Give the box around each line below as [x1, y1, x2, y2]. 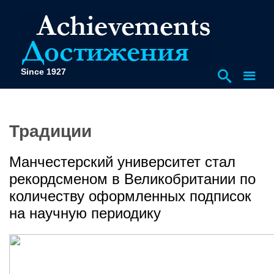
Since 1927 [21, 67, 66, 76]
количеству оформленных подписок [9, 187, 251, 204]
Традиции [9, 121, 92, 141]
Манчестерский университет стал [9, 153, 235, 170]
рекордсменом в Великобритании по [9, 170, 256, 187]
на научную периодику [9, 204, 161, 221]
